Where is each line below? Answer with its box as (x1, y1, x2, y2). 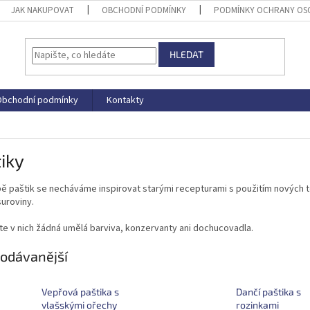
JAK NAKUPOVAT (11, 4, 75, 17)
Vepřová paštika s (42, 286, 119, 298)
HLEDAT (170, 48, 204, 61)
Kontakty (107, 93, 144, 107)
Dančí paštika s (235, 286, 301, 298)
